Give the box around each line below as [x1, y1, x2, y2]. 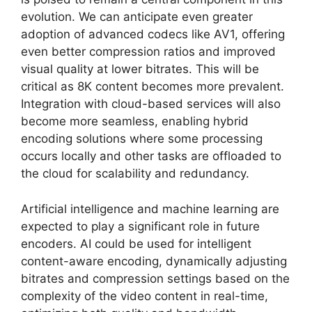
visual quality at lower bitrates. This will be [21, 62, 259, 76]
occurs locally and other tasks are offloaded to [21, 149, 281, 163]
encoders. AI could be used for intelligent [21, 236, 251, 251]
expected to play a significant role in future [21, 219, 260, 233]
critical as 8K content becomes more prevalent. [21, 79, 284, 93]
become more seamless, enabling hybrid [21, 114, 249, 128]
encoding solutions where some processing [21, 132, 263, 146]
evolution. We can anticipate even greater [21, 10, 253, 24]
